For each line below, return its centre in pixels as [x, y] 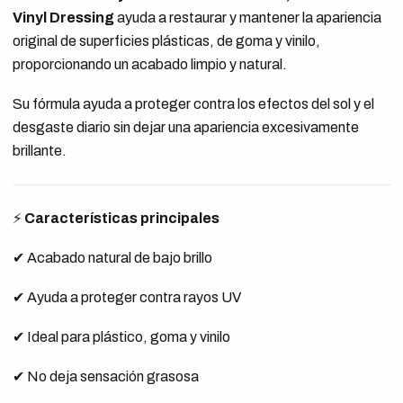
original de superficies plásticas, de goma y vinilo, [166, 41]
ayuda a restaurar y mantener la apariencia [247, 18]
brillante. [39, 151]
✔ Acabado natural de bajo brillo [112, 258]
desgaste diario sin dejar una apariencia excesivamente [185, 127]
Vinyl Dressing [63, 18]
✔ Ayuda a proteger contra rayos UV [126, 297]
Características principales [121, 218]
